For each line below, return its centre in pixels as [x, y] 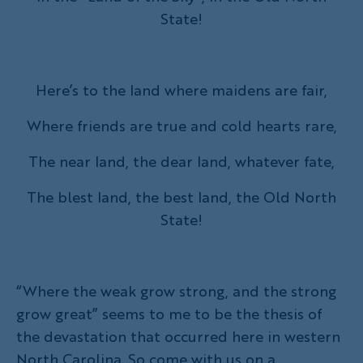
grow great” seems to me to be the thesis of [169, 313]
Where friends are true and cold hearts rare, [181, 125]
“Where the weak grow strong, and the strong [176, 290]
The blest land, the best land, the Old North [181, 196]
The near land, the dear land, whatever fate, [181, 161]
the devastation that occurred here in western [178, 336]
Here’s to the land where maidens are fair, [181, 90]
